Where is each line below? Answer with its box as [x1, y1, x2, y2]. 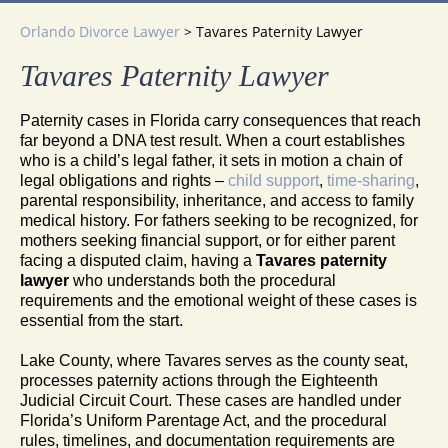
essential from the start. [20, 311, 183, 329]
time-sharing [327, 171, 415, 189]
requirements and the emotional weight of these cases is [20, 291, 417, 309]
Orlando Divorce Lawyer [20, 21, 180, 41]
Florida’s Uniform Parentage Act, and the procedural [20, 411, 387, 429]
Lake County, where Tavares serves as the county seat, [20, 351, 408, 369]
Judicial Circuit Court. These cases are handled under [20, 391, 401, 409]
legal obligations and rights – [20, 171, 228, 189]
